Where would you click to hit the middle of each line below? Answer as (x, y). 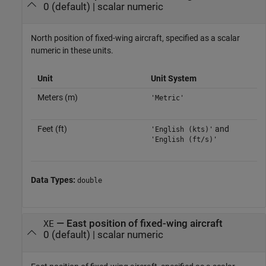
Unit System (173, 79)
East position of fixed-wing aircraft (144, 224)
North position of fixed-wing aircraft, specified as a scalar (135, 38)
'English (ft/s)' (184, 140)
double (90, 181)
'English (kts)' (182, 130)
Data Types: (54, 180)
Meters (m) (57, 98)
